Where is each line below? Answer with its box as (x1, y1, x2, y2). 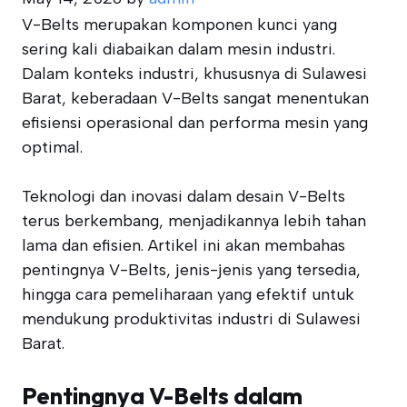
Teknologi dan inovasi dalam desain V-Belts (22, 186, 345, 206)
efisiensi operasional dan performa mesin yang (22, 113, 368, 133)
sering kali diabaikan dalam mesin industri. (22, 39, 335, 59)
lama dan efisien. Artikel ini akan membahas (22, 235, 345, 255)
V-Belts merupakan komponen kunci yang (22, 15, 337, 35)
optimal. (22, 137, 83, 157)
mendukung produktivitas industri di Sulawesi (22, 309, 361, 329)
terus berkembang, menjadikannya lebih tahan (22, 211, 366, 231)
